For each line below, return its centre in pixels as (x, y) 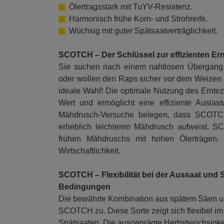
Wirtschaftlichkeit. (89, 150)
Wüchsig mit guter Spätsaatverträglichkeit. (143, 30)
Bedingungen (84, 186)
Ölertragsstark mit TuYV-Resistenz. (131, 6)
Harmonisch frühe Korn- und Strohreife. (138, 18)
